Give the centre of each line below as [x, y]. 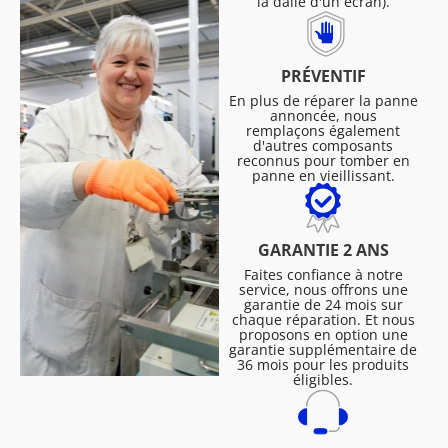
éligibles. [323, 379]
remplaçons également [323, 130]
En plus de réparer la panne [323, 100]
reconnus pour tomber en [323, 160]
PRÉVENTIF [323, 76]
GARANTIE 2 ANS [323, 250]
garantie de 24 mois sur [323, 304]
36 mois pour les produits [323, 364]
